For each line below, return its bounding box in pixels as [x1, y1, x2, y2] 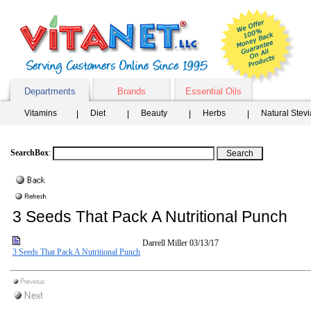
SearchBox [10, 148, 49, 158]
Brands [117, 86, 146, 96]
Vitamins [24, 108, 57, 118]
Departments [24, 86, 76, 96]
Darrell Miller [142, 238, 187, 248]
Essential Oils [185, 86, 242, 96]
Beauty [141, 108, 167, 118]
